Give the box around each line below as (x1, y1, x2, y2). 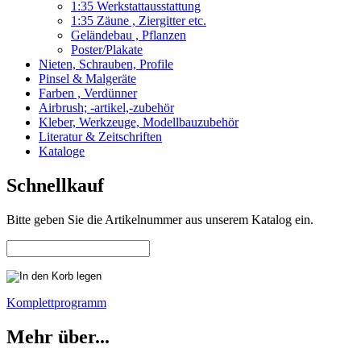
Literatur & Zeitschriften (39, 130, 162, 144)
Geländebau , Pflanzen (71, 28, 186, 43)
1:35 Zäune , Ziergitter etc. (71, 14, 206, 28)
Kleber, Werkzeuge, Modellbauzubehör (39, 115, 239, 130)
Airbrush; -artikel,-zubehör (39, 101, 174, 115)
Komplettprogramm (6, 296, 106, 310)
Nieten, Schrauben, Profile (39, 57, 173, 72)
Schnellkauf (6, 175, 104, 197)
